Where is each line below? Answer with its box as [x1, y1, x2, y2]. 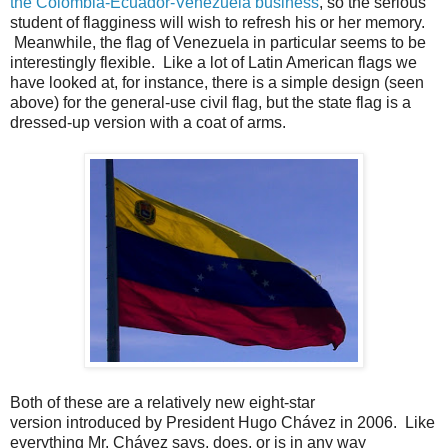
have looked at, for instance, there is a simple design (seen [10, 73, 424, 91]
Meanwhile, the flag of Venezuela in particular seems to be [10, 33, 426, 51]
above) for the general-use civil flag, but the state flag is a [10, 93, 411, 111]
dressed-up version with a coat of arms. [10, 113, 286, 131]
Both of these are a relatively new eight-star [10, 393, 315, 411]
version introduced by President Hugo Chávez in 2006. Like [10, 413, 435, 431]
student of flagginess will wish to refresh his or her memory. [10, 13, 425, 31]
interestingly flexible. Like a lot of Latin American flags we [10, 53, 417, 71]
